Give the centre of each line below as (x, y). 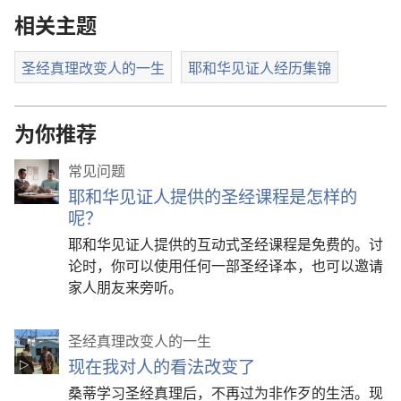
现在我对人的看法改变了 (162, 367)
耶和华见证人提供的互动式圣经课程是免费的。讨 (226, 244)
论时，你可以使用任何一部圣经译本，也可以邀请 (226, 265)
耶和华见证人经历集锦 (259, 68)
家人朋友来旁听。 (125, 287)
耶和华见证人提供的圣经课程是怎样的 (213, 196)
